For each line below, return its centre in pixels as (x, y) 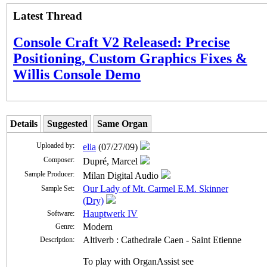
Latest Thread (48, 15)
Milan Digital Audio (122, 175)
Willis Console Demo (77, 74)
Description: (57, 239)
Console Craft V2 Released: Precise (122, 42)
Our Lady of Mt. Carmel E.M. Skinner (156, 188)
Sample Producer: (49, 174)
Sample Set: (58, 188)
